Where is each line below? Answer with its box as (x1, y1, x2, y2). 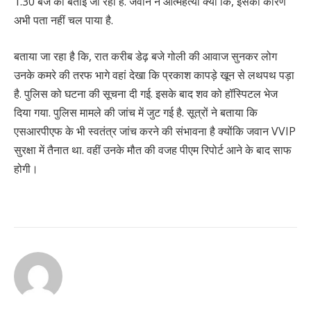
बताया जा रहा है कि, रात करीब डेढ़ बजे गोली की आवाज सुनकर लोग (14, 48, 277, 64)
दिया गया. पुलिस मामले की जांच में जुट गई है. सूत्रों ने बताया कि (14, 104, 258, 120)
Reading (13, 244, 79, 265)
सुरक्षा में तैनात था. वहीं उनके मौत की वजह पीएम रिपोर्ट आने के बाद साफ (14, 142, 292, 158)
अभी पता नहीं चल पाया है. (14, 12, 113, 28)
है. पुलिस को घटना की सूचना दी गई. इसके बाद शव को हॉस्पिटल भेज (14, 85, 278, 101)
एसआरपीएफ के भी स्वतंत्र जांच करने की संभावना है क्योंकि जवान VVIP (14, 123, 296, 139)
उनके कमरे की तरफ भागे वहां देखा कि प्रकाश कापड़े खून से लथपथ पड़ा (14, 67, 294, 83)
